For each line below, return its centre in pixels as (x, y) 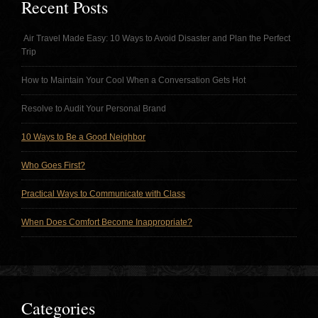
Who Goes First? (53, 165)
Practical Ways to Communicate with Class (103, 193)
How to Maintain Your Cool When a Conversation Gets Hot (133, 80)
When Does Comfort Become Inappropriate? (107, 222)
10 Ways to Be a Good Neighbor (83, 137)
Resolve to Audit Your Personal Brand (94, 108)
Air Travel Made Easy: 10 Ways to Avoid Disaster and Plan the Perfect (156, 38)
